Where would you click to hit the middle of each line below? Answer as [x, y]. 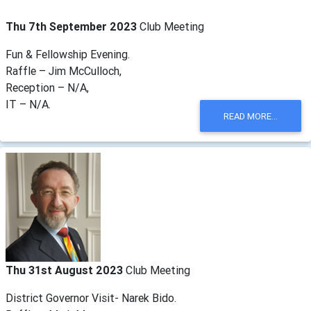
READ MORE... [250, 116]
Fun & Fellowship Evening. [68, 54]
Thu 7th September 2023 [73, 27]
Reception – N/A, [47, 88]
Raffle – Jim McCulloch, [64, 71]
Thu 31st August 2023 [66, 270]
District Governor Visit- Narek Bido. [91, 298]
